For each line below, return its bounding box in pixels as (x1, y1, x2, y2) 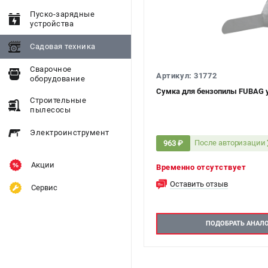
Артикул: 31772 (156, 71, 217, 80)
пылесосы (30, 105, 71, 114)
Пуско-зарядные (30, 10, 95, 19)
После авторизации (194, 138, 266, 148)
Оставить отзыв (170, 179, 228, 188)
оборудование (30, 74, 85, 83)
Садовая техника (30, 42, 96, 51)
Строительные (30, 96, 86, 105)
